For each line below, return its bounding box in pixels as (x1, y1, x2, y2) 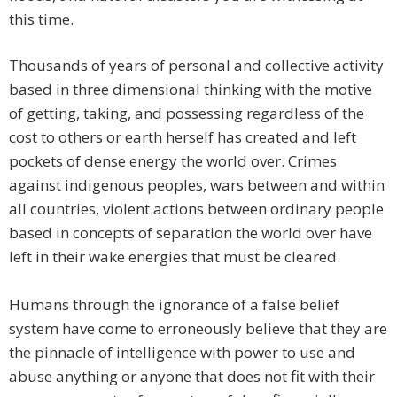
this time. (9, 9, 74, 30)
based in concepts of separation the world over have (9, 222, 372, 244)
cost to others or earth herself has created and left (9, 127, 356, 148)
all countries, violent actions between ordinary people (9, 198, 384, 220)
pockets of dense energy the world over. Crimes (9, 151, 337, 172)
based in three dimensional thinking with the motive (9, 79, 372, 100)
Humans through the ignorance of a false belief (9, 294, 339, 315)
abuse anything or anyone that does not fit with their (9, 366, 375, 387)
